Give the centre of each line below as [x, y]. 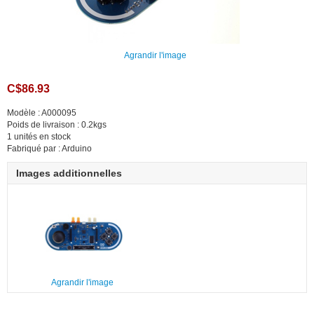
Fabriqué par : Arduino [49, 149]
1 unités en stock [39, 137]
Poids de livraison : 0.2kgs [57, 125]
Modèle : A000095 [42, 113]
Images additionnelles [69, 173]
